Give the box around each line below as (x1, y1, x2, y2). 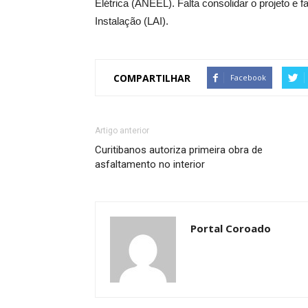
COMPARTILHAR (113, 71, 190, 85)
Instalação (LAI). (95, 15, 168, 27)
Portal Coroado (190, 221, 271, 235)
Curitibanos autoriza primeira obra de (95, 144, 263, 156)
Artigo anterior (95, 126, 149, 135)
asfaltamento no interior (95, 158, 205, 170)
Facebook (230, 72, 266, 82)
